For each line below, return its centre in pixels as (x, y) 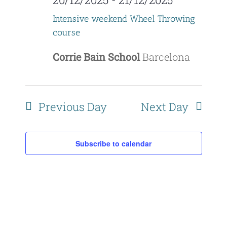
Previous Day (72, 106)
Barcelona (166, 56)
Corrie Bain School (97, 56)
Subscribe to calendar (113, 143)
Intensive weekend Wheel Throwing (124, 18)
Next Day (165, 106)
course (66, 32)
